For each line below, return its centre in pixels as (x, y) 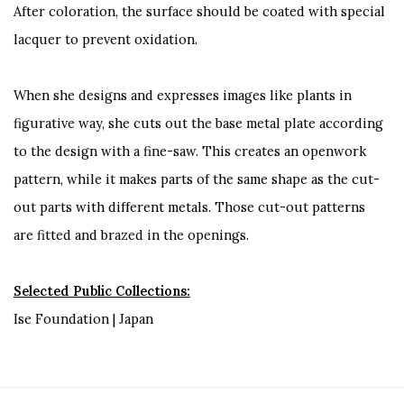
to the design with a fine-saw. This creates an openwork (190, 151)
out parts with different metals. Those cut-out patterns (189, 207)
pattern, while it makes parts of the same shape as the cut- (197, 179)
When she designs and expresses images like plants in (183, 95)
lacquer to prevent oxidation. (106, 39)
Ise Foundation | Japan (83, 318)
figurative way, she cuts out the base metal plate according (198, 123)
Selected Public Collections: (102, 290)
